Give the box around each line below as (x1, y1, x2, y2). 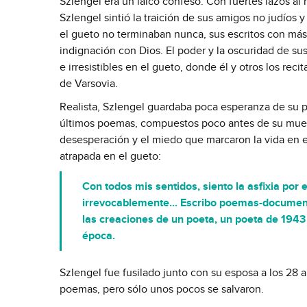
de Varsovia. (60, 77, 118, 90)
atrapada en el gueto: (60, 149, 161, 163)
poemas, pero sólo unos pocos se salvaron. (60, 282, 264, 296)
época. (82, 229, 115, 243)
